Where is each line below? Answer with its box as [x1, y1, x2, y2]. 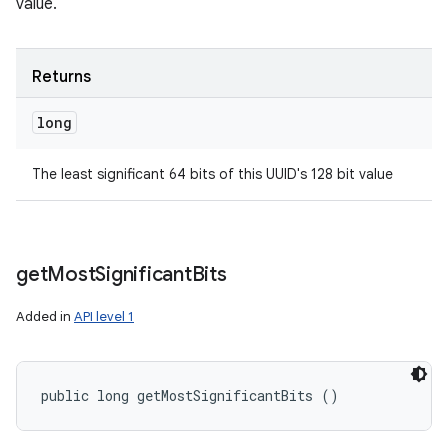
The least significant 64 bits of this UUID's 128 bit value [32, 165, 393, 183]
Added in [16, 308, 74, 325]
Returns [32, 67, 91, 87]
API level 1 [74, 308, 134, 325]
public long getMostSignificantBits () [41, 386, 339, 405]
